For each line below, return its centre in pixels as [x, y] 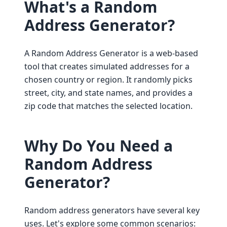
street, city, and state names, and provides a [108, 93]
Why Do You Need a [99, 146]
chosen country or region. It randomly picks [108, 80]
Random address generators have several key [112, 210]
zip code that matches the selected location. [108, 106]
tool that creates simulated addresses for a [107, 66]
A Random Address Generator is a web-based [111, 53]
